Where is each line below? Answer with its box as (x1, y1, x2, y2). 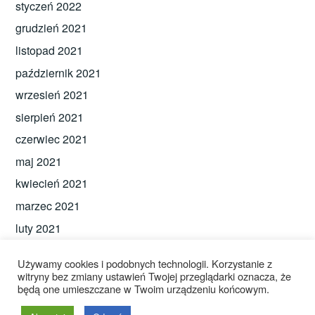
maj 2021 (15, 153, 63, 169)
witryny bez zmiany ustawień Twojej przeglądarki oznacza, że (18, 269, 291, 283)
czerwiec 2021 (15, 131, 89, 148)
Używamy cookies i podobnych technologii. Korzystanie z (18, 256, 272, 271)
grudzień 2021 (15, 20, 88, 37)
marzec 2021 (15, 198, 81, 214)
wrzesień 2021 (15, 86, 89, 103)
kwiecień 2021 (15, 175, 89, 192)
